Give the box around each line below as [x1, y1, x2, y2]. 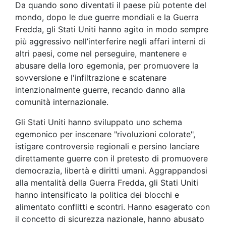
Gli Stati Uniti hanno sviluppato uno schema [15, 117, 182, 128]
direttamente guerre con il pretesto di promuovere [15, 153, 208, 164]
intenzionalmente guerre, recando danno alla [15, 85, 185, 95]
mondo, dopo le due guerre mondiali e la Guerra [15, 12, 199, 23]
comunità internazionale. [15, 97, 108, 107]
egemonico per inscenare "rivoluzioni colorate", [15, 129, 195, 140]
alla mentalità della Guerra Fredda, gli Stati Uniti [15, 178, 198, 188]
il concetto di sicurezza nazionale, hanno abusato [15, 214, 204, 224]
